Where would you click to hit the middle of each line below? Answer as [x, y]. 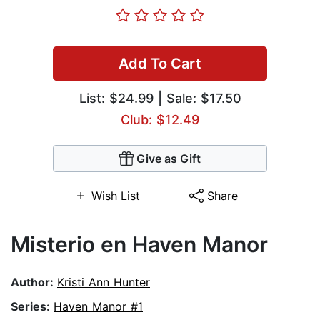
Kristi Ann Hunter [104, 282]
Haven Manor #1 [98, 307]
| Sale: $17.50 [197, 99]
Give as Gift [169, 159]
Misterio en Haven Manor [139, 245]
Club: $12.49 [160, 120]
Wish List [115, 196]
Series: [32, 307]
